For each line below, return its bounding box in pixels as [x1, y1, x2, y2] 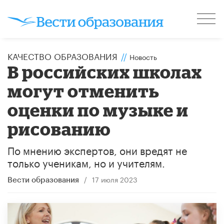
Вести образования [7, 176, 79, 184]
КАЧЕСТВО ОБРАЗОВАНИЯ [7, 48, 117, 62]
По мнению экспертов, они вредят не [7, 141, 187, 157]
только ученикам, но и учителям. [7, 153, 165, 170]
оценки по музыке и [7, 99, 189, 119]
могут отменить [7, 80, 160, 100]
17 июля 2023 [91, 173, 137, 184]
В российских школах [7, 61, 202, 81]
